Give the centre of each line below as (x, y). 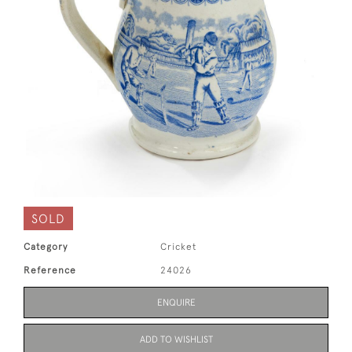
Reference (50, 270)
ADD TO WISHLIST (176, 339)
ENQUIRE (176, 302)
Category (46, 247)
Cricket (179, 247)
